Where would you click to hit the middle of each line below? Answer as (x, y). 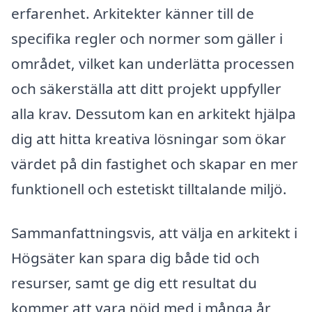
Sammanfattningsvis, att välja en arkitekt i (154, 233)
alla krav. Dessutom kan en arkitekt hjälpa (154, 113)
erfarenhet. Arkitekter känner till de (133, 13)
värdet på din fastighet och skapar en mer (155, 163)
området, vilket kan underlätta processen (153, 63)
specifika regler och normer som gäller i (147, 38)
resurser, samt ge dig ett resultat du (134, 283)
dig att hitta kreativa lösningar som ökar (149, 138)
